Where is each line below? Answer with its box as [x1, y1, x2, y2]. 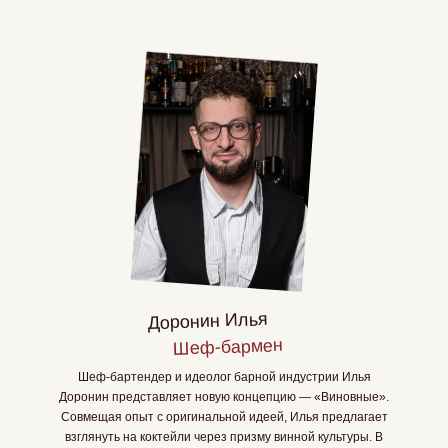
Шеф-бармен [172, 335, 284, 359]
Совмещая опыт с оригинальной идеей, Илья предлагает [60, 410, 388, 424]
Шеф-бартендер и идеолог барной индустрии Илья [77, 370, 371, 384]
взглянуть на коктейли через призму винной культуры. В [65, 430, 383, 444]
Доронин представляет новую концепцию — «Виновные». [59, 390, 389, 404]
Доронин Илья [147, 308, 269, 334]
